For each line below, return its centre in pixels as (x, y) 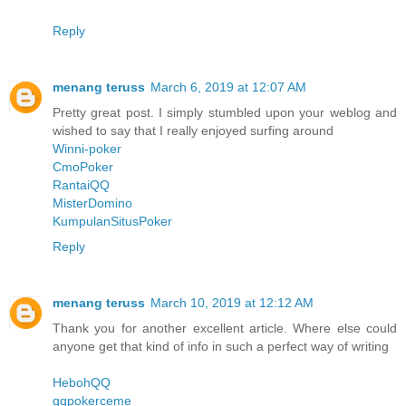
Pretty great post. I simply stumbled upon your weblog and (225, 113)
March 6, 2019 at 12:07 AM (228, 87)
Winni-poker (87, 149)
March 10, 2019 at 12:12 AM (232, 303)
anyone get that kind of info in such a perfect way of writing (221, 347)
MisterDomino (92, 203)
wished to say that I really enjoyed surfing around (193, 131)
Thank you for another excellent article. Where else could (225, 329)
